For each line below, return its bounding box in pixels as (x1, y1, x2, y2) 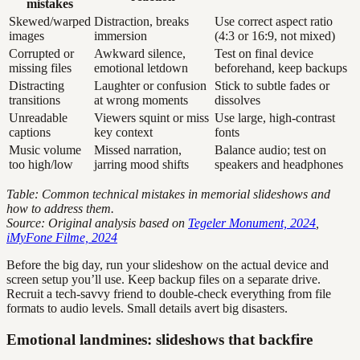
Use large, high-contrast (215, 111, 335, 125)
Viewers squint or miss (94, 111, 209, 125)
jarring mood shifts (94, 157, 189, 172)
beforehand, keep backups (215, 61, 347, 76)
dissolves (215, 93, 260, 108)
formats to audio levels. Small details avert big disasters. (6, 301, 288, 316)
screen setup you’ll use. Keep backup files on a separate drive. (6, 272, 321, 287)
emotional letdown (94, 61, 188, 76)
